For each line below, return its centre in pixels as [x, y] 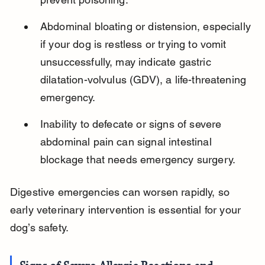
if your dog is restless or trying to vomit [135, 44]
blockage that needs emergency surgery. [138, 160]
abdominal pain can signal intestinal [127, 142]
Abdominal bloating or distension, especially [147, 27]
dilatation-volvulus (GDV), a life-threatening [145, 80]
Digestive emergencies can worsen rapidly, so [121, 192]
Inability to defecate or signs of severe [132, 124]
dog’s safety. [39, 228]
